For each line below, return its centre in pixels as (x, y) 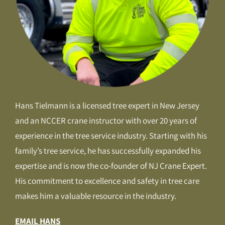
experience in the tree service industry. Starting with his (111, 136)
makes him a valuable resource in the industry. (95, 196)
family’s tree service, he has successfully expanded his (108, 151)
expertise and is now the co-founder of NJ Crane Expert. (111, 166)
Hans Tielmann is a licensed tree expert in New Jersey (107, 106)
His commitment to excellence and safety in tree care (107, 181)
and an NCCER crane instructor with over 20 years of (106, 121)
